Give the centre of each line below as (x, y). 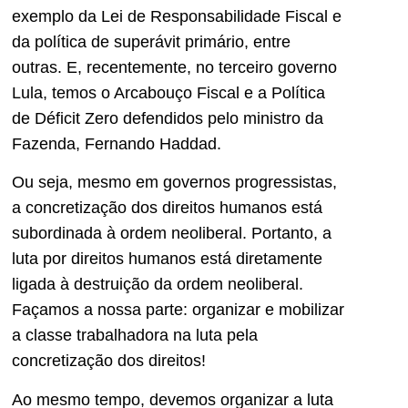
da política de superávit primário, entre (151, 41)
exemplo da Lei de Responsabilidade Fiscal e (177, 16)
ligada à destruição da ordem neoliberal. (158, 285)
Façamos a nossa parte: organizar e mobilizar (178, 310)
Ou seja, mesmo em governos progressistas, (174, 183)
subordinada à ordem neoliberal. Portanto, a (172, 234)
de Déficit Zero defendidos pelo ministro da (168, 118)
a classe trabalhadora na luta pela (135, 336)
